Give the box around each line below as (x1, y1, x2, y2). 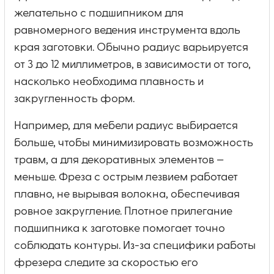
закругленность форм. (14, 93, 135, 105)
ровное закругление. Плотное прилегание (14, 206, 232, 217)
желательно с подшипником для (14, 7, 183, 19)
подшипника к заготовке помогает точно (14, 223, 225, 234)
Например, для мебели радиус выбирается (14, 120, 238, 131)
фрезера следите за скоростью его (14, 257, 198, 268)
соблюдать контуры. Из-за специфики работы (14, 240, 256, 251)
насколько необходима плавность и (14, 76, 204, 87)
